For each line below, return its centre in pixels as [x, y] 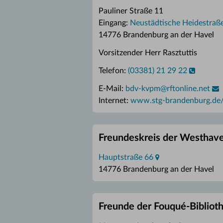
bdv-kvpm [143, 89]
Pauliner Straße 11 [131, 11]
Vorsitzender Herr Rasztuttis [148, 53]
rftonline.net [188, 89]
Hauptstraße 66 [126, 157]
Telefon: [113, 71]
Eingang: [114, 23]
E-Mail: [112, 89]
